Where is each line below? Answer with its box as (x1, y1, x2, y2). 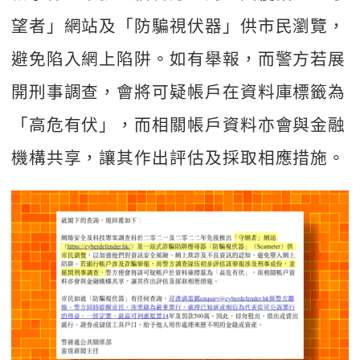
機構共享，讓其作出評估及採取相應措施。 (10, 145, 346, 170)
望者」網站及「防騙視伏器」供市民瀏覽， (10, 13, 346, 38)
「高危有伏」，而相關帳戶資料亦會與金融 (10, 112, 346, 137)
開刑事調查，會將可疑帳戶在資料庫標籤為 (10, 79, 346, 104)
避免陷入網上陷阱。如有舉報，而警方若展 (10, 46, 346, 71)
